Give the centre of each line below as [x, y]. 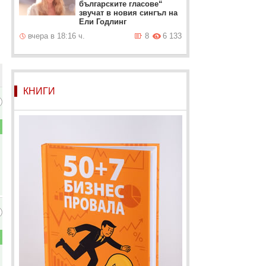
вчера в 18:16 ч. [56, 36]
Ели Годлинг [102, 22]
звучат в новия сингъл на [128, 13]
